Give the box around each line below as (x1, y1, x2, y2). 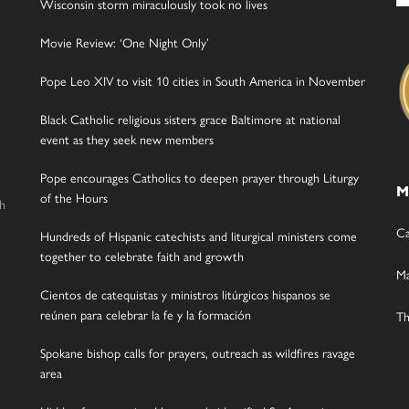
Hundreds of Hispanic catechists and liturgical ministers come (40, 226, 357, 246)
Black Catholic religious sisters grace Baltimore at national (40, 110, 341, 129)
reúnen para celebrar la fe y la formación (40, 305, 251, 324)
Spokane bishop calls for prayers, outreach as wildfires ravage (40, 343, 355, 362)
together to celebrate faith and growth (40, 246, 244, 266)
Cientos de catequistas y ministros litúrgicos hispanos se (40, 285, 330, 304)
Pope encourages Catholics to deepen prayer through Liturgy (40, 168, 359, 187)
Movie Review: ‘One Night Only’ (40, 33, 209, 52)
